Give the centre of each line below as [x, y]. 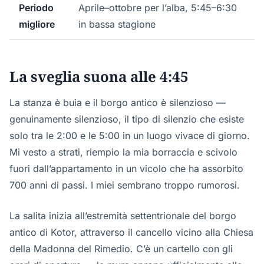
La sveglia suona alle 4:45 [99, 76]
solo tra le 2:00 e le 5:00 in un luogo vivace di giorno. [130, 136]
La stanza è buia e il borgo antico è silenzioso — [118, 103]
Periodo [36, 8]
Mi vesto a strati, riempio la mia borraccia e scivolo [123, 152]
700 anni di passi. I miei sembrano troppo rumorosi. [125, 185]
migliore [37, 24]
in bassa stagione [117, 24]
